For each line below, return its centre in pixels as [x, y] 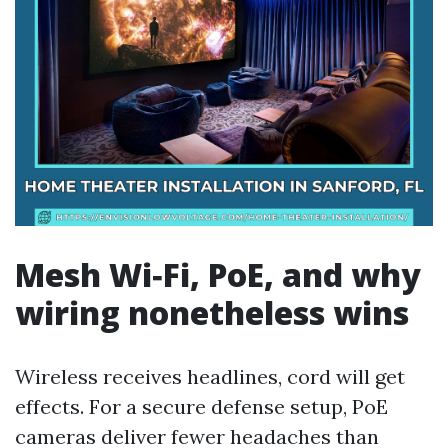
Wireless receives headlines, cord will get [210, 376]
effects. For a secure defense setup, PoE [201, 406]
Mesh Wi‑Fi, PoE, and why [218, 274]
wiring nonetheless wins [212, 312]
